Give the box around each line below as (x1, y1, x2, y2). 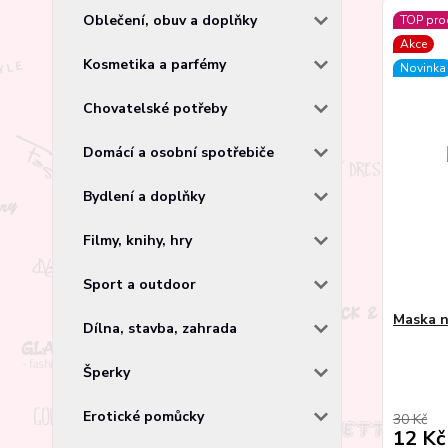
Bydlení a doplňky (83, 186, 205, 206)
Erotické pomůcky (83, 406, 204, 426)
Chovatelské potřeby (83, 98, 227, 118)
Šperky (83, 362, 130, 382)
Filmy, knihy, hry (83, 230, 192, 250)
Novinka (399, 60, 446, 77)
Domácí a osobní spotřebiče (83, 142, 274, 162)
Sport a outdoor (83, 274, 196, 294)
